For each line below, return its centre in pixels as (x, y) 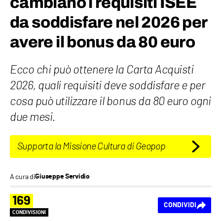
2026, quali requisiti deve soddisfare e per (108, 86)
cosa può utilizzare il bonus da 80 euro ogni (110, 102)
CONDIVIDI (180, 205)
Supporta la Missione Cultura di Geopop (92, 147)
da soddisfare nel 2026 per (109, 23)
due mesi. (33, 118)
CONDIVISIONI (29, 212)
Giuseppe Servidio (62, 177)
